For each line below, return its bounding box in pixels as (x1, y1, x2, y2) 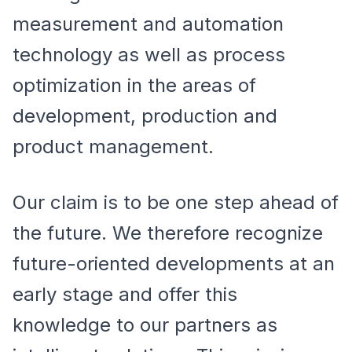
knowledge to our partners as (13, 313, 277, 336)
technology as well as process (13, 43, 285, 66)
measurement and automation (13, 13, 284, 35)
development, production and (13, 104, 277, 127)
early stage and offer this (13, 283, 237, 306)
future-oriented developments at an (13, 252, 335, 275)
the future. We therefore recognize (13, 222, 323, 244)
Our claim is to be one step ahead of (13, 191, 339, 214)
